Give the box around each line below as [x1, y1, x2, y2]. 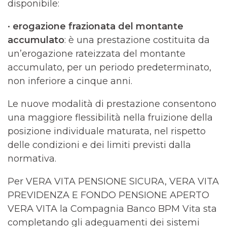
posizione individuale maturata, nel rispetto [8, 126, 206, 137]
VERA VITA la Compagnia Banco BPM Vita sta [8, 203, 217, 214]
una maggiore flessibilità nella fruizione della [8, 112, 213, 123]
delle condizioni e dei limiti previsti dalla [8, 139, 191, 150]
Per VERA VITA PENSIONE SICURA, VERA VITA [8, 176, 219, 187]
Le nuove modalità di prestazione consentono [8, 98, 216, 109]
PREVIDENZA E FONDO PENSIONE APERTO [8, 190, 209, 201]
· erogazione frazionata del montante [8, 21, 183, 32]
